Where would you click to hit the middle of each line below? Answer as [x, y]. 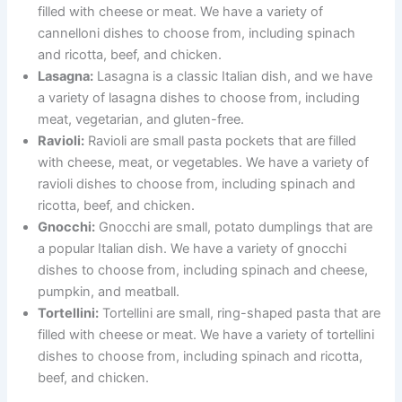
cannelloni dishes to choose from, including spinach [197, 34]
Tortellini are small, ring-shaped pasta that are [240, 314]
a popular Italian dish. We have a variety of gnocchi [192, 249]
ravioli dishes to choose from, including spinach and [197, 184]
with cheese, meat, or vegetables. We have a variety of [204, 163]
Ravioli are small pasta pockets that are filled [221, 141]
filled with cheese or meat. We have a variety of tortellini [206, 335]
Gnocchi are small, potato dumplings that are [234, 227]
